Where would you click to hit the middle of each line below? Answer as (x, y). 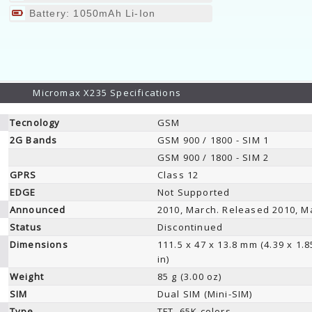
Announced (38, 210)
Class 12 (178, 175)
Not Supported (194, 192)
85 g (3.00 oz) (189, 276)
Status (25, 227)
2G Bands (33, 140)
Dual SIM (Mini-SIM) (205, 294)
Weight (26, 276)
